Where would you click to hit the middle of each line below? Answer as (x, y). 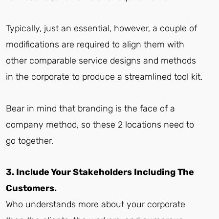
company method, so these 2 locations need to (100, 124)
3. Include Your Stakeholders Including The (100, 172)
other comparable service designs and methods (101, 61)
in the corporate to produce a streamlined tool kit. (104, 77)
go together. (30, 141)
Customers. (31, 188)
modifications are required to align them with (95, 45)
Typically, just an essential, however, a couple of (101, 29)
